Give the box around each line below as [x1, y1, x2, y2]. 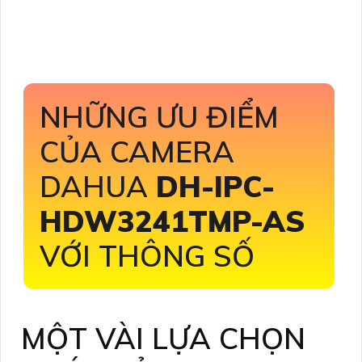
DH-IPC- [156, 167, 275, 204]
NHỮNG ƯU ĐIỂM [40, 98, 279, 135]
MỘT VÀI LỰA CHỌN [21, 319, 305, 356]
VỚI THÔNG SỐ [40, 237, 255, 274]
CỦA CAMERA [40, 133, 234, 170]
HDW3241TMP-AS [40, 202, 305, 239]
